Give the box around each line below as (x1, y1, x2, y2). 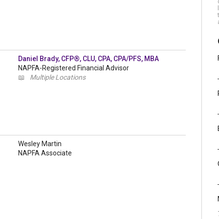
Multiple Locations (30, 73, 86, 81)
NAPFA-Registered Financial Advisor (18, 64, 130, 72)
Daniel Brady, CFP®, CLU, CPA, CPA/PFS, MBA (18, 55, 159, 63)
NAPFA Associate (18, 149, 72, 157)
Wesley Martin (18, 140, 62, 148)
